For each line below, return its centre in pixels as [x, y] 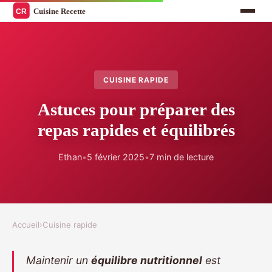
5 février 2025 [116, 157]
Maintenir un [59, 260]
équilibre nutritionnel [147, 260]
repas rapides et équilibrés [136, 130]
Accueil [26, 225]
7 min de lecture [182, 157]
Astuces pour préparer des [136, 110]
